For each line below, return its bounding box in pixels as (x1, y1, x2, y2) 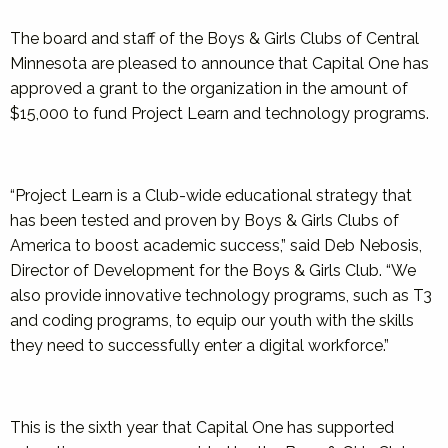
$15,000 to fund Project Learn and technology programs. (10, 104, 429, 123)
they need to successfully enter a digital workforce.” (10, 336, 389, 355)
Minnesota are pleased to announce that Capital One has (10, 54, 429, 73)
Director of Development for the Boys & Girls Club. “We (10, 261, 416, 280)
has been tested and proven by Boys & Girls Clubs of (10, 211, 399, 230)
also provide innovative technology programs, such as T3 (10, 286, 432, 305)
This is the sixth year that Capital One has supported (10, 418, 394, 437)
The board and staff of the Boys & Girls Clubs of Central (10, 29, 419, 48)
